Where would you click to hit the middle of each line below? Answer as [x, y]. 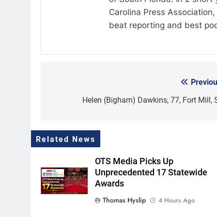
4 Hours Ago [177, 200]
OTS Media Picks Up [134, 161]
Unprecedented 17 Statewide [151, 172]
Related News [66, 139]
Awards [110, 183]
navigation [77, 102]
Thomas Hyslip [124, 200]
